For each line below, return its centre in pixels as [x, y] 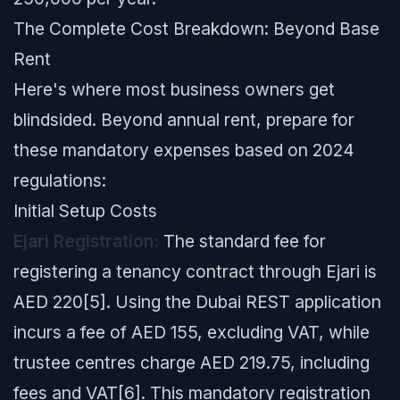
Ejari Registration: [86, 241]
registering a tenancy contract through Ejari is [195, 271]
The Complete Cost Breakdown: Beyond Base [196, 29]
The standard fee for [242, 241]
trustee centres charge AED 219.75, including [192, 362]
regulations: [60, 180]
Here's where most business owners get [174, 89]
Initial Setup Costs [85, 211]
